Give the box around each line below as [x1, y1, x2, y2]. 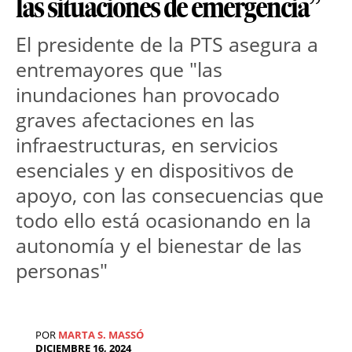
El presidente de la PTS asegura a [16, 31, 318, 58]
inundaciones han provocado [16, 81, 280, 108]
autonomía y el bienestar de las [16, 232, 302, 259]
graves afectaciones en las [16, 106, 255, 134]
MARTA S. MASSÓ [58, 328, 144, 343]
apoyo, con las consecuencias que [16, 181, 324, 209]
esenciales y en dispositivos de [16, 156, 294, 184]
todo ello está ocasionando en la [16, 207, 311, 234]
